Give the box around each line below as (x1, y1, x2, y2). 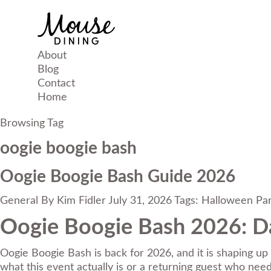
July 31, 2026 (108, 195, 172, 206)
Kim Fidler (57, 195, 106, 206)
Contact (38, 78, 75, 89)
